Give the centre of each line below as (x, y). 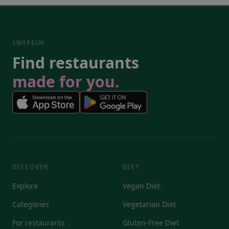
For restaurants (39, 223)
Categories (31, 204)
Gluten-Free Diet (151, 223)
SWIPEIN (28, 43)
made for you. (66, 82)
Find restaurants (76, 63)
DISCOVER (31, 167)
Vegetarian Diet (149, 204)
